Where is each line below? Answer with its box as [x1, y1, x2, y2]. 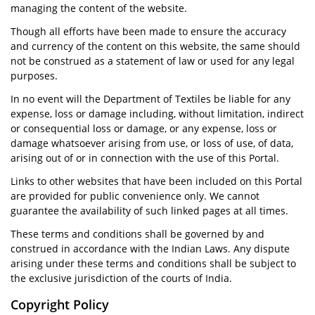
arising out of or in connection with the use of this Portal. [11, 151, 279, 165]
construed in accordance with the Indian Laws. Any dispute [11, 242, 290, 255]
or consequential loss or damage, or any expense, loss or [11, 122, 277, 135]
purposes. [11, 69, 58, 82]
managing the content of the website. [11, 1, 187, 15]
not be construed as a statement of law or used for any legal [11, 54, 295, 67]
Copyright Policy [11, 296, 109, 313]
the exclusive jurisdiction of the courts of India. [11, 271, 232, 285]
